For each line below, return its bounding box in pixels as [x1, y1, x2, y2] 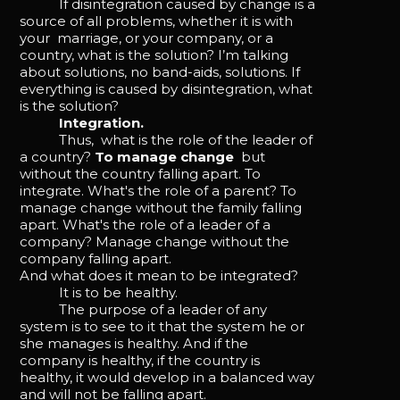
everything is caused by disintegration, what [20, 79, 313, 97]
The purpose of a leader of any [20, 300, 268, 318]
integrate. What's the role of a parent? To [20, 181, 297, 199]
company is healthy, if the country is [20, 351, 261, 369]
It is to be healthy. [20, 283, 179, 301]
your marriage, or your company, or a [20, 29, 274, 46]
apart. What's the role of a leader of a [20, 215, 271, 233]
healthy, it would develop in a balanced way [20, 368, 315, 386]
